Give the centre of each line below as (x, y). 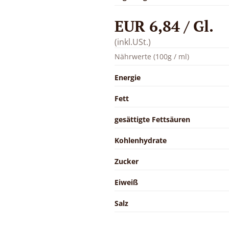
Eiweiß (126, 182)
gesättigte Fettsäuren (152, 119)
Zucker (127, 161)
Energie (128, 77)
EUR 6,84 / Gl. (164, 26)
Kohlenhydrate (141, 140)
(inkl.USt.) (133, 42)
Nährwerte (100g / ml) (152, 56)
